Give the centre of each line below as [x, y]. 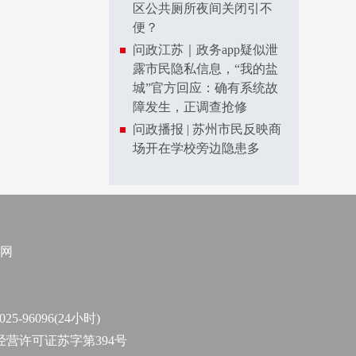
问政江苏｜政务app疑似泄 [205, 50]
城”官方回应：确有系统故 [205, 88]
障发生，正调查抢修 [190, 107]
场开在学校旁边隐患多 [196, 148]
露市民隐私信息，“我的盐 [205, 69]
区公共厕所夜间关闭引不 [203, 8]
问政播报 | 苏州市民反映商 [207, 129]
